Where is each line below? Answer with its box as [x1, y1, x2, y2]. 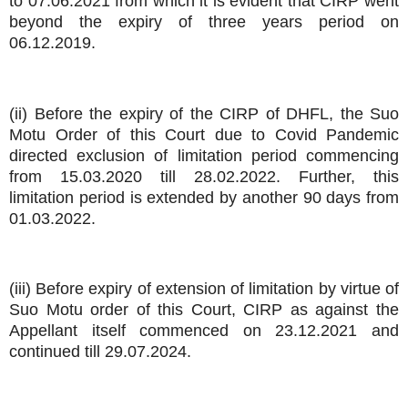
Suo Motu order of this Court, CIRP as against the [9, 301, 399, 320]
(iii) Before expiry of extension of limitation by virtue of [9, 280, 399, 299]
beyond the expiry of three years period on [9, 12, 399, 31]
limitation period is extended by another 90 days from [9, 188, 399, 207]
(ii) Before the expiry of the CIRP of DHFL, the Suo [9, 104, 399, 123]
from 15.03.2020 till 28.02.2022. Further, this [9, 167, 399, 186]
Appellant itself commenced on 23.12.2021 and [9, 321, 399, 341]
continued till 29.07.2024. [9, 342, 191, 362]
